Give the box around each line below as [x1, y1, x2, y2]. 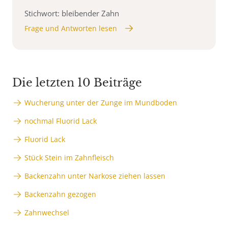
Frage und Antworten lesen [24, 23, 117, 33]
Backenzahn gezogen [24, 189, 96, 199]
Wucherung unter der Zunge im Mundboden [24, 97, 177, 107]
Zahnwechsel [24, 207, 69, 217]
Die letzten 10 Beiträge [12, 75, 142, 90]
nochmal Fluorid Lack [24, 116, 97, 126]
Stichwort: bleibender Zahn [24, 8, 119, 18]
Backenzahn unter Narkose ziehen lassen [24, 170, 165, 181]
